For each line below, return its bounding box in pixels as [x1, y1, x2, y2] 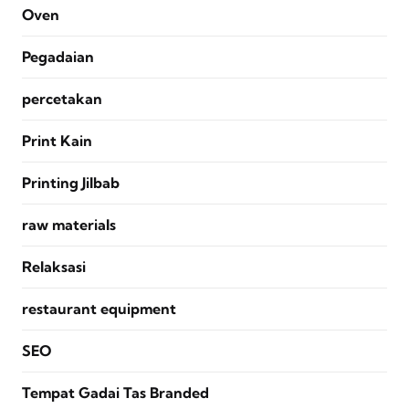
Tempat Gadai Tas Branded [22, 383, 209, 403]
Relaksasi [22, 257, 86, 277]
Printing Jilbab [22, 173, 120, 193]
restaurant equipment [22, 299, 176, 319]
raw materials [22, 215, 116, 235]
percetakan [22, 89, 102, 109]
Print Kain [22, 131, 92, 151]
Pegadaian [22, 47, 94, 67]
